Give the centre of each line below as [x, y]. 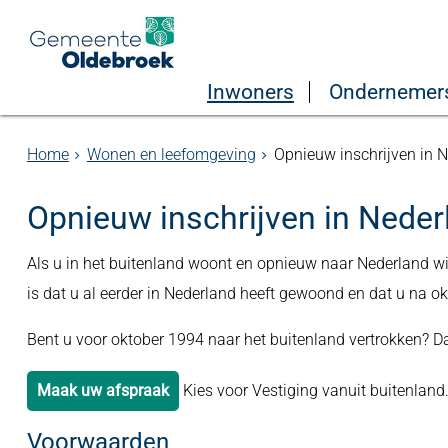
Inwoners [250, 92]
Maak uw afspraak [102, 390]
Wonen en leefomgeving [171, 154]
